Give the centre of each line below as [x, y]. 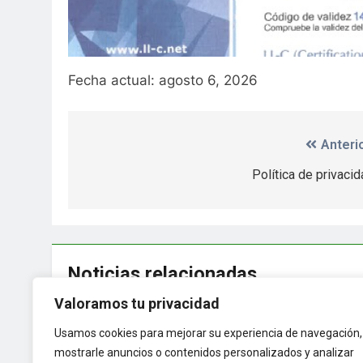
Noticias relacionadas [162, 273]
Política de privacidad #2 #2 [170, 318]
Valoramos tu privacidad [137, 303]
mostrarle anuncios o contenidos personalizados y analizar [204, 352]
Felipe [109, 346]
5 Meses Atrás [179, 346]
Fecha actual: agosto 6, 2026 [163, 81]
